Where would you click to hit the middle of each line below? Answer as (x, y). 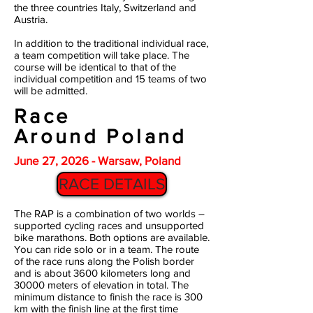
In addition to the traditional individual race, (111, 43)
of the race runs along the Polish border (104, 261)
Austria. (31, 19)
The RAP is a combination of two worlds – (109, 213)
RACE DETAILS (112, 184)
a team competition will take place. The (102, 55)
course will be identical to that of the (95, 67)
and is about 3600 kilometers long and (102, 273)
